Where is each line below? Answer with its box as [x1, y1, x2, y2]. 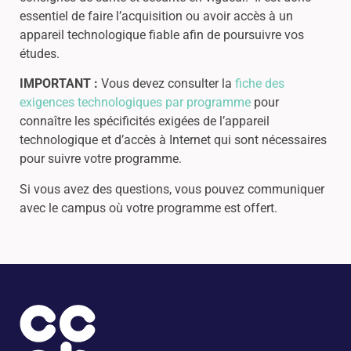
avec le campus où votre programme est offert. [20, 200, 277, 215]
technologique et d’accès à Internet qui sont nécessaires [20, 132, 327, 148]
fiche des [235, 76, 284, 92]
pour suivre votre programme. [20, 151, 185, 167]
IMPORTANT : [20, 76, 101, 92]
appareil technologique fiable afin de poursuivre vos [20, 27, 304, 42]
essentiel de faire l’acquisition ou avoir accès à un [20, 9, 293, 24]
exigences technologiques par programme [20, 95, 251, 110]
